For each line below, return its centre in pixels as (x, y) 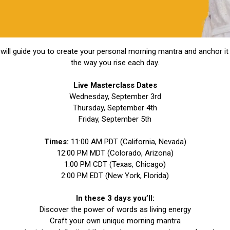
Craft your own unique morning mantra (115, 221)
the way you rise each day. (115, 62)
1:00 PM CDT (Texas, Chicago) (115, 164)
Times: (56, 141)
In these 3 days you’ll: (115, 198)
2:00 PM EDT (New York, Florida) (115, 175)
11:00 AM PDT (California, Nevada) (127, 141)
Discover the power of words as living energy (115, 209)
